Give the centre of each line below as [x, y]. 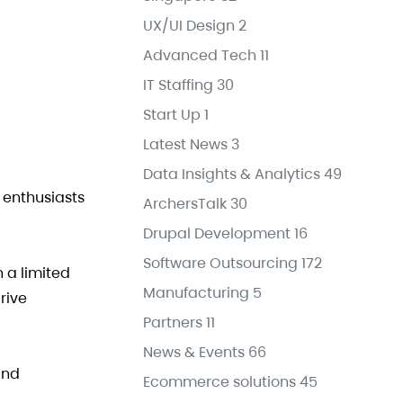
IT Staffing [178, 85]
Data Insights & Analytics [231, 174]
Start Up [171, 114]
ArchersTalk [184, 203]
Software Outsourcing [220, 263]
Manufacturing [196, 292]
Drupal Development [216, 233]
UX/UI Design [188, 25]
